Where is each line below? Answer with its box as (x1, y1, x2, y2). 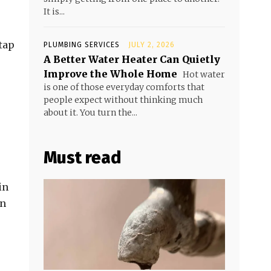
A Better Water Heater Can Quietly (44, 53, 220, 65)
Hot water (181, 69, 225, 80)
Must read (44, 148, 121, 168)
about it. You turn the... (44, 107, 137, 118)
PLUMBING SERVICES (44, 41, 120, 49)
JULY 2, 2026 (128, 41, 175, 49)
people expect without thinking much (44, 94, 203, 105)
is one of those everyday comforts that (44, 82, 204, 93)
